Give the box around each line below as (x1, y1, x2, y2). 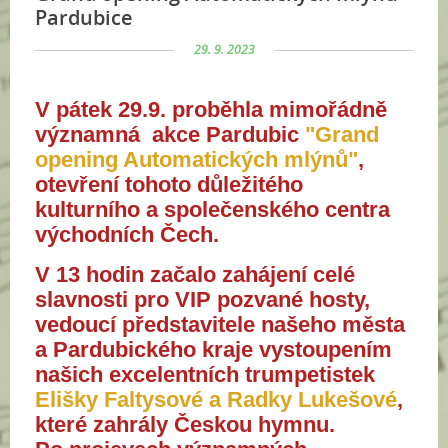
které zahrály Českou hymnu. (35, 412, 335, 437)
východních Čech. (35, 222, 225, 247)
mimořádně (269, 97, 387, 122)
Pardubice (35, 4, 133, 31)
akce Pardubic (146, 122, 305, 147)
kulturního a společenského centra (35, 197, 390, 222)
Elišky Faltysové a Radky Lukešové (35, 387, 397, 412)
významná (35, 122, 146, 147)
